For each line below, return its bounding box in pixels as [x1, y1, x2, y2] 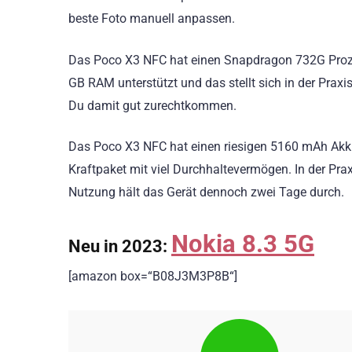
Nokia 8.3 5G [171, 229, 314, 258]
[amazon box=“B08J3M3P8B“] [68, 268, 237, 284]
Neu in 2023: [68, 235, 171, 256]
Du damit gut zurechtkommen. [68, 97, 240, 113]
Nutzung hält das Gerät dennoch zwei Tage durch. [68, 184, 344, 200]
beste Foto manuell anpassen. [68, 11, 238, 27]
